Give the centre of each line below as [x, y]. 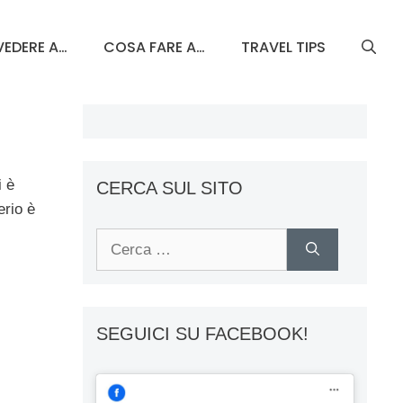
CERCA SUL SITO [170, 188]
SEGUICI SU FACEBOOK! [202, 333]
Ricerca [121, 239]
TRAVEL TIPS [283, 47]
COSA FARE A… [154, 47]
